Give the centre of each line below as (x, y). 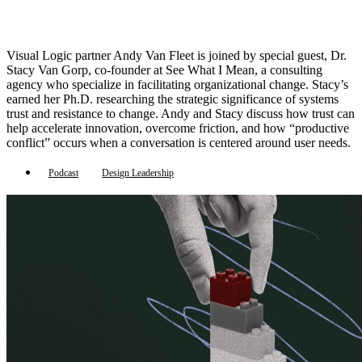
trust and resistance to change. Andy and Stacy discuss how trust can (181, 114)
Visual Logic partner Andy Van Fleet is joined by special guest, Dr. (177, 56)
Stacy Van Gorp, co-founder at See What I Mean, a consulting (164, 70)
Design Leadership (138, 173)
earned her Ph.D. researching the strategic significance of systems (173, 99)
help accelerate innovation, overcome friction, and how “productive (178, 128)
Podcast (63, 173)
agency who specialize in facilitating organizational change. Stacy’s (177, 85)
